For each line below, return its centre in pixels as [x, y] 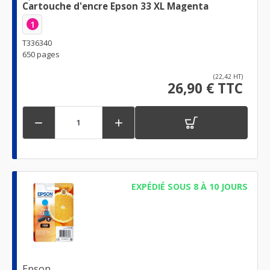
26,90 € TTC [205, 88]
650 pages [41, 54]
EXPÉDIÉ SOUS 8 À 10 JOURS [189, 186]
